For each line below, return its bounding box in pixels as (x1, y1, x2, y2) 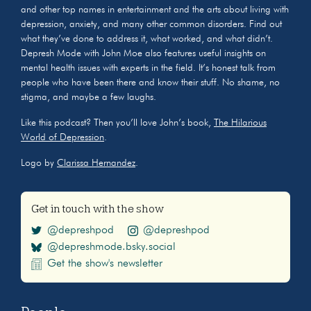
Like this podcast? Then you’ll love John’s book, (21, 117, 214, 128)
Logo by (21, 158, 57, 168)
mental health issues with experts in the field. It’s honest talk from (21, 62, 276, 73)
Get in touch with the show (31, 202, 164, 215)
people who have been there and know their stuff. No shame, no (21, 77, 280, 87)
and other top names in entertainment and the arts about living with (21, 4, 289, 15)
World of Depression (21, 132, 104, 142)
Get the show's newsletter (47, 258, 162, 269)
